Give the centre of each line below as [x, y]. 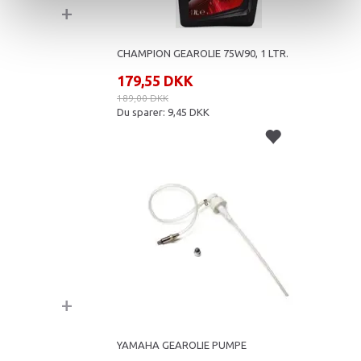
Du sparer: [142, 112]
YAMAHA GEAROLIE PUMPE [182, 344]
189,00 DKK [143, 98]
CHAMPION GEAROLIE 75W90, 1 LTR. [203, 53]
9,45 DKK [189, 112]
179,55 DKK [155, 80]
